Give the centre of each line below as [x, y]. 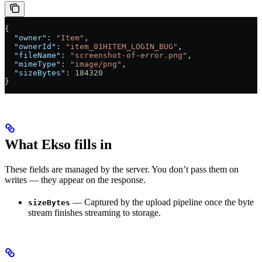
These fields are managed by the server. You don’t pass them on [122, 169]
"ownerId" [30, 46]
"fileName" [33, 55]
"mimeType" [33, 64]
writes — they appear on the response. [75, 180]
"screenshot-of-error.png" [129, 55]
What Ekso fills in [58, 144]
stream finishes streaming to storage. [94, 212]
